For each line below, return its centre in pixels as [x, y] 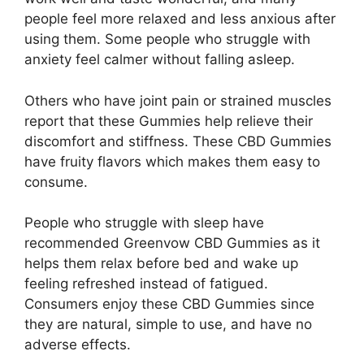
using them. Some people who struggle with [167, 39]
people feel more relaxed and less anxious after [180, 19]
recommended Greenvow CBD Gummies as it [172, 243]
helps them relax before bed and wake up [161, 263]
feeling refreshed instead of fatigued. [146, 284]
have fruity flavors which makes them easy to [172, 161]
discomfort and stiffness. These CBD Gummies [178, 141]
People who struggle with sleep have [144, 223]
